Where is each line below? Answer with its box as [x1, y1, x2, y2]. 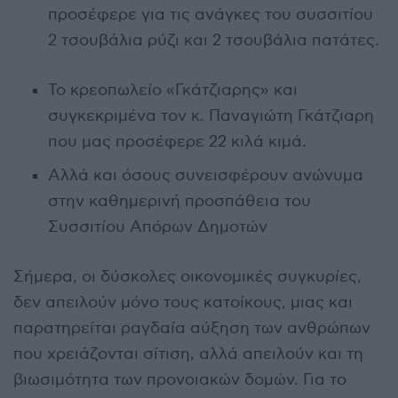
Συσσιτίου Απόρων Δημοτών [47, 217, 267, 236]
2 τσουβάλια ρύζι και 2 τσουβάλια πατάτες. [47, 30, 379, 50]
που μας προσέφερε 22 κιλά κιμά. [47, 131, 306, 151]
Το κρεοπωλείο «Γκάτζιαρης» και [47, 80, 298, 99]
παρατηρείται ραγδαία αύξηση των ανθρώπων [13, 318, 370, 338]
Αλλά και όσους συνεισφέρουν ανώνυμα [47, 165, 363, 185]
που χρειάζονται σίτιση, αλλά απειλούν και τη [13, 344, 363, 363]
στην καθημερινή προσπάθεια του [47, 191, 311, 211]
